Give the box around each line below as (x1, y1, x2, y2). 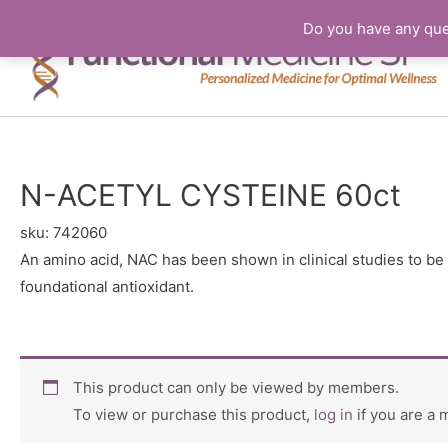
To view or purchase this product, (72, 405, 314, 425)
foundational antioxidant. (20, 277, 194, 297)
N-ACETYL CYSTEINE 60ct (20, 177, 401, 214)
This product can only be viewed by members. (72, 378, 399, 398)
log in (313, 405, 353, 425)
